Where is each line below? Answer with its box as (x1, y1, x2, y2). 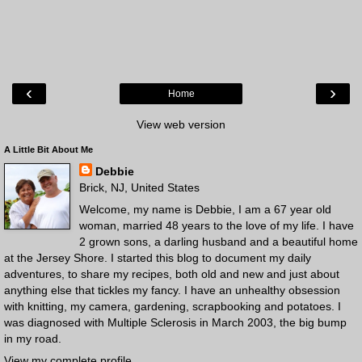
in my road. (4, 331, 61, 345)
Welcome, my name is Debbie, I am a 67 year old (78, 202, 331, 216)
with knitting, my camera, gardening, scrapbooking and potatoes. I (4, 299, 341, 313)
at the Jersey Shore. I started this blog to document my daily (4, 250, 311, 264)
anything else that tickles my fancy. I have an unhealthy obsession (4, 283, 340, 297)
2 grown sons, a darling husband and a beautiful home (78, 234, 358, 248)
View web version (137, 117, 225, 131)
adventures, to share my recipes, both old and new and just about (4, 267, 339, 280)
